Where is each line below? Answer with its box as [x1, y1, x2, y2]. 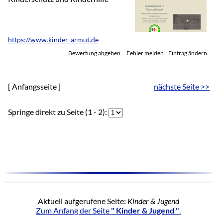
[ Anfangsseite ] [7, 81, 61, 91]
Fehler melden [126, 49, 164, 56]
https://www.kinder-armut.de [7, 35, 99, 44]
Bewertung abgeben [68, 49, 120, 56]
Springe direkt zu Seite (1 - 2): [7, 107, 109, 116]
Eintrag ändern [168, 49, 207, 56]
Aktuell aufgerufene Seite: [37, 196, 127, 206]
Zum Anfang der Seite [36, 205, 111, 215]
